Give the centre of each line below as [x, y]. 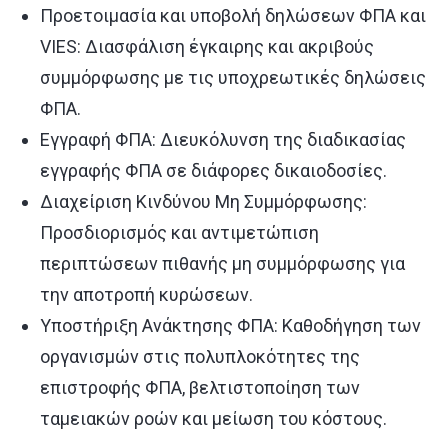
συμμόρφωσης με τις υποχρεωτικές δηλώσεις [233, 77]
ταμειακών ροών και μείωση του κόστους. [213, 418]
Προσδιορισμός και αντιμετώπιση [179, 232]
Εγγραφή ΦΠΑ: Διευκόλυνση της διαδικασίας [223, 139]
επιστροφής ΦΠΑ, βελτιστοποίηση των [200, 387]
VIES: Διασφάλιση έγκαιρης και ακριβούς [207, 46]
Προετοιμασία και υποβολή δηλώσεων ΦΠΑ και [233, 15]
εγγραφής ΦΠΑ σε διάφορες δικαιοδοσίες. [213, 170]
